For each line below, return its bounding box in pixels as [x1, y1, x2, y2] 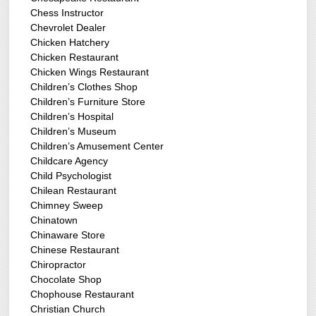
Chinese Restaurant [30, 244, 120, 256]
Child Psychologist [30, 170, 112, 182]
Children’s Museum [30, 126, 117, 138]
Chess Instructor [30, 7, 104, 19]
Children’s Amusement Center [30, 140, 164, 152]
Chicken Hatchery [30, 37, 110, 49]
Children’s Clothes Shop [30, 81, 138, 93]
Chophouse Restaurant [30, 288, 135, 300]
